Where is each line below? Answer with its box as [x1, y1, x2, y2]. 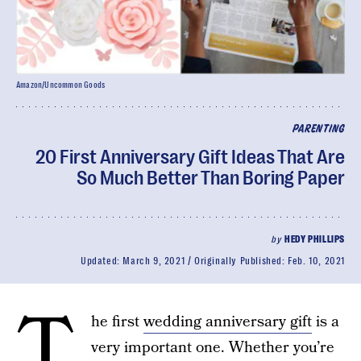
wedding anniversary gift [143, 311, 312, 333]
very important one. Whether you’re [91, 337, 334, 359]
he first [91, 311, 143, 333]
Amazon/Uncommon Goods [16, 81, 106, 89]
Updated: [80, 255, 123, 267]
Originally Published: [193, 255, 288, 267]
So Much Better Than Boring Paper [77, 167, 345, 189]
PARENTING [292, 124, 345, 135]
